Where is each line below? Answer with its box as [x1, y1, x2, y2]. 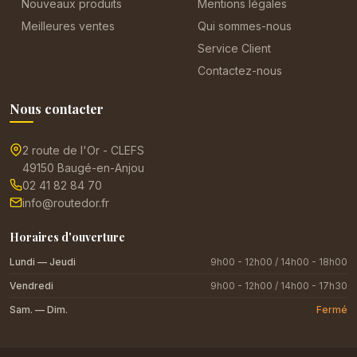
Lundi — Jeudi [10, 255, 76, 268]
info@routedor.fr [22, 195, 109, 210]
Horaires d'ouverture [10, 229, 125, 245]
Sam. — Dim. [10, 303, 68, 316]
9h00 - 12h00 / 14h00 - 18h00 [210, 255, 347, 268]
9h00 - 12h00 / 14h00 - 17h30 [210, 279, 347, 292]
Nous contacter [10, 100, 104, 117]
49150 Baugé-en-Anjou [22, 160, 144, 175]
